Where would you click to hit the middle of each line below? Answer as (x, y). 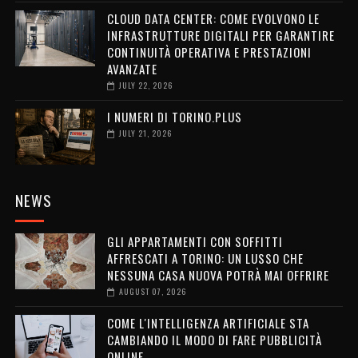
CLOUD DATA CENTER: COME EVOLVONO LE (213, 18)
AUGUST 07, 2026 (152, 291)
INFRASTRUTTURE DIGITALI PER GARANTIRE (221, 35)
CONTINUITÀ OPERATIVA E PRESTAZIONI (209, 52)
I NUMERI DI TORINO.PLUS (174, 116)
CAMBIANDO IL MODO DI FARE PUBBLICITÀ (214, 339)
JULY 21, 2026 (145, 133)
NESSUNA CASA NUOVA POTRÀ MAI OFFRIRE (218, 274)
